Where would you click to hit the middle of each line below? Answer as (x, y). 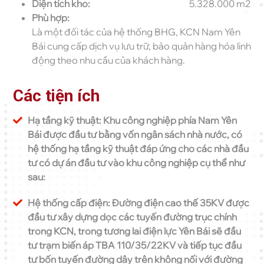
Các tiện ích (56, 96)
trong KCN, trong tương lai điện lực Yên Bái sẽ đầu (134, 231)
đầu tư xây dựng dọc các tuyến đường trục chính (132, 217)
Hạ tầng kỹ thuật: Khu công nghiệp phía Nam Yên (132, 120)
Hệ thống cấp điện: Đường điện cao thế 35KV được (138, 203)
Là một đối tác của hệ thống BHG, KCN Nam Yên (136, 32)
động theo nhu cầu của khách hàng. (108, 60)
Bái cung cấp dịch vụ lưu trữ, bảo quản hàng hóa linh (141, 46)
